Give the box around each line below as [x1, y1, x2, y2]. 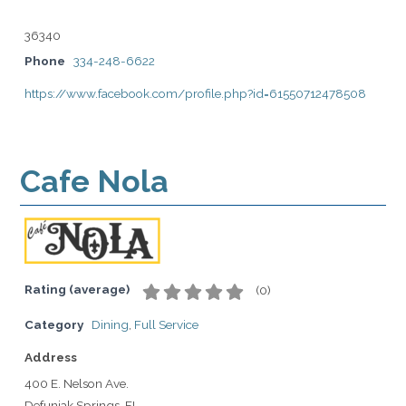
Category [24, 316, 83, 332]
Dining [92, 316, 129, 332]
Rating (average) [24, 282, 130, 296]
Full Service [134, 316, 198, 332]
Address [24, 349, 77, 364]
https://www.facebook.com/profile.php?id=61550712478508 [24, 86, 366, 101]
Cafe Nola [20, 163, 169, 199]
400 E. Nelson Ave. [24, 375, 129, 391]
